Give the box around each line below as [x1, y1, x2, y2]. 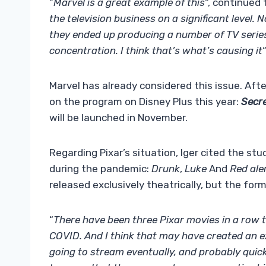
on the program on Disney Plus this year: [49, 96, 241, 108]
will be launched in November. [49, 112, 188, 124]
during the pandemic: [49, 163, 151, 175]
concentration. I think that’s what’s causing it [49, 45, 262, 57]
